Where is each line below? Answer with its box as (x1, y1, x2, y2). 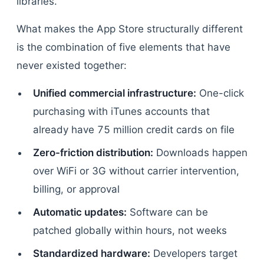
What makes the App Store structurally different (16, 23, 243, 35)
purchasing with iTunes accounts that (33, 105, 210, 117)
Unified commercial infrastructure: (33, 87, 196, 99)
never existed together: (16, 60, 127, 71)
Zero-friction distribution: (33, 147, 153, 159)
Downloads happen (153, 147, 247, 159)
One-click (196, 87, 244, 99)
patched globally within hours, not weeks (33, 225, 227, 236)
